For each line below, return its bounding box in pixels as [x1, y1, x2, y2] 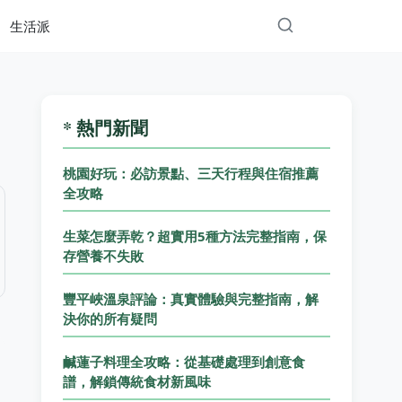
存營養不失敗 [63, 247, 144, 265]
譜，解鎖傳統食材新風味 [63, 372, 212, 390]
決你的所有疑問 [63, 310, 158, 328]
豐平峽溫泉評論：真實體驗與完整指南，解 [63, 290, 319, 308]
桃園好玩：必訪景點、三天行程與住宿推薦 [63, 164, 319, 182]
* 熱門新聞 [63, 115, 149, 141]
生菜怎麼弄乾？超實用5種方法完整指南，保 [63, 227, 328, 245]
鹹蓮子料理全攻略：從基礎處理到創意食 [63, 353, 306, 371]
